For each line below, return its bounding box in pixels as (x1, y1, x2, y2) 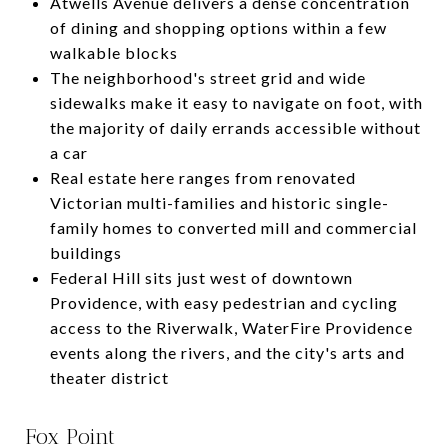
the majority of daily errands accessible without (49, 117, 421, 137)
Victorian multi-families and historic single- (49, 192, 389, 212)
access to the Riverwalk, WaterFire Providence (49, 317, 413, 337)
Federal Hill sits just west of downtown (49, 267, 353, 287)
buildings (49, 242, 122, 262)
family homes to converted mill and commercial (49, 217, 417, 237)
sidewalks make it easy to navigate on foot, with (49, 92, 423, 112)
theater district (49, 367, 169, 387)
